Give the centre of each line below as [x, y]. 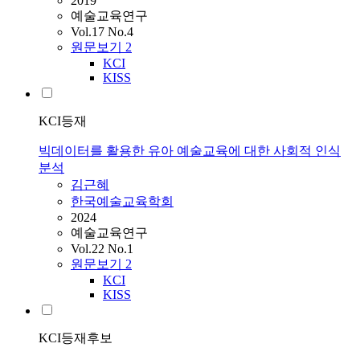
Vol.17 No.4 [102, 32]
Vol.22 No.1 [102, 249]
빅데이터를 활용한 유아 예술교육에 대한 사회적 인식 [190, 151]
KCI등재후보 [76, 338]
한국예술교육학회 [122, 202]
